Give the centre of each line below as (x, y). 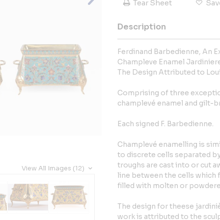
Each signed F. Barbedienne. (165, 124)
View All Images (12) (54, 168)
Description (142, 27)
